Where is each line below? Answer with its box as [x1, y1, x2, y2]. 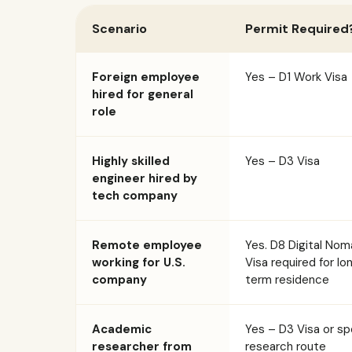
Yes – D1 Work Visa [245, 69, 347, 85]
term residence [245, 272, 329, 288]
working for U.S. [92, 255, 185, 270]
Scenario [92, 20, 147, 37]
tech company [92, 188, 178, 203]
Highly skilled [92, 153, 170, 169]
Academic [92, 321, 152, 337]
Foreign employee [92, 69, 200, 85]
